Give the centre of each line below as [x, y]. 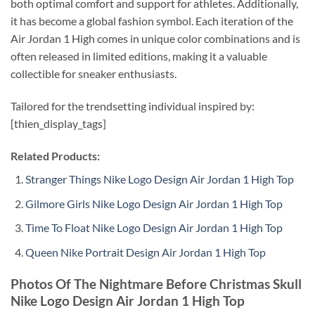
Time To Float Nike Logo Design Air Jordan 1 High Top [154, 228]
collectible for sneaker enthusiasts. [94, 74]
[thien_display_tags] [58, 124]
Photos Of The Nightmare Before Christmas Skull [156, 283]
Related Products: [55, 155]
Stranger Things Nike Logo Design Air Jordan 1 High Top [159, 179]
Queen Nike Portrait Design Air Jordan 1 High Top [145, 252]
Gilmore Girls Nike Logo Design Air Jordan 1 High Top [154, 203]
